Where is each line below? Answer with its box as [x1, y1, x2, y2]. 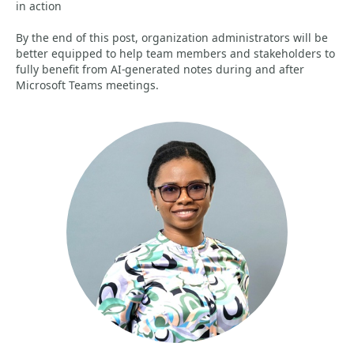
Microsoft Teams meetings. [16, 77, 159, 92]
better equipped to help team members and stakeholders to [16, 46, 335, 61]
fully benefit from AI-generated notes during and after [16, 62, 304, 77]
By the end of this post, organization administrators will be [16, 30, 328, 45]
